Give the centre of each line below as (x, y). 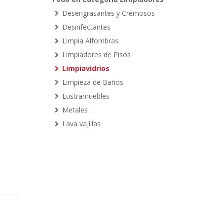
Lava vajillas (81, 124)
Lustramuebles (86, 96)
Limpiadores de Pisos (96, 55)
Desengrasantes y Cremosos (108, 13)
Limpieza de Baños (92, 82)
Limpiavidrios (86, 68)
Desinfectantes (86, 27)
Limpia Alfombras (90, 41)
